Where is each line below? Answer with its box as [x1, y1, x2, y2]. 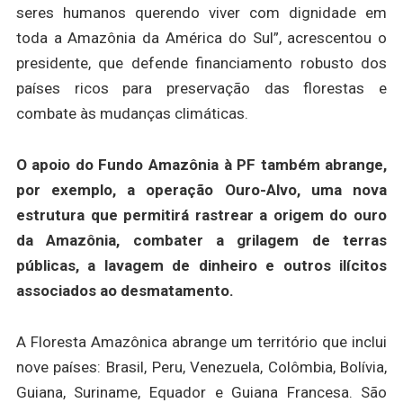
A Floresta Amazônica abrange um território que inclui [15, 333, 388, 352]
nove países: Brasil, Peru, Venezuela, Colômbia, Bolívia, [15, 358, 388, 377]
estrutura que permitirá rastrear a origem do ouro [15, 206, 388, 225]
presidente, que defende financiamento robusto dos [15, 54, 388, 73]
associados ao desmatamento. [15, 282, 234, 300]
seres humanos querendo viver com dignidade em [15, 4, 388, 22]
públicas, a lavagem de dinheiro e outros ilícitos [15, 256, 388, 275]
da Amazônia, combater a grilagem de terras [15, 231, 388, 250]
